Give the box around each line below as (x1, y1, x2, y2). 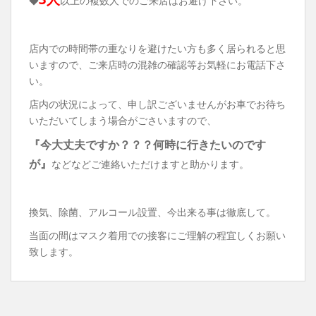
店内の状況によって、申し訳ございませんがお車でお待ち (29, 97, 286, 111)
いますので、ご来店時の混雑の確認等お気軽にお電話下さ (29, 58, 286, 72)
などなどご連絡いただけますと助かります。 (51, 157, 249, 171)
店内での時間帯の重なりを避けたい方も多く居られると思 (29, 42, 286, 56)
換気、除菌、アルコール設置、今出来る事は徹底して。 (29, 205, 276, 219)
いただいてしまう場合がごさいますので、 (29, 114, 217, 128)
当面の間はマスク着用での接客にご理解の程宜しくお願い (29, 229, 286, 243)
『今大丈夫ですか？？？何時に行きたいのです (29, 137, 266, 153)
